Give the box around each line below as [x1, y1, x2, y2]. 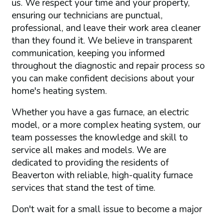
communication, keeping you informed [11, 46, 165, 60]
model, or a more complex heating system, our [11, 118, 201, 131]
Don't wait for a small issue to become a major [11, 202, 202, 216]
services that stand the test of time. [11, 181, 155, 194]
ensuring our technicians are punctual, [11, 9, 163, 22]
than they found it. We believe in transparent [11, 34, 192, 47]
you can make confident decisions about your [11, 72, 194, 85]
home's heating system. [11, 84, 107, 97]
